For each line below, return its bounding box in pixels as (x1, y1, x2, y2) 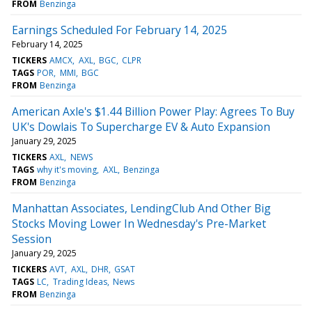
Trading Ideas (52, 275, 107, 288)
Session (12, 231, 52, 247)
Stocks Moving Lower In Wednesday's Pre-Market (12, 215, 266, 231)
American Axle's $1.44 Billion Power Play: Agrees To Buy (12, 103, 295, 119)
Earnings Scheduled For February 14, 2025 (12, 22, 227, 38)
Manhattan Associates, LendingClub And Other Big (12, 200, 271, 216)
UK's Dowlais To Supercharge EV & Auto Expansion (12, 118, 270, 134)
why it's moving (37, 163, 97, 175)
